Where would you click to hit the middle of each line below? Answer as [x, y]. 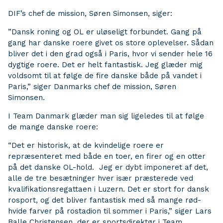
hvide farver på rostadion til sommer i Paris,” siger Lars [110, 211]
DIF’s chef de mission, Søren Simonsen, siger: [90, 13]
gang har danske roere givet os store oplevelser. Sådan [111, 43]
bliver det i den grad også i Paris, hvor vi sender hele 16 [110, 54]
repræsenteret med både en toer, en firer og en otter [107, 156]
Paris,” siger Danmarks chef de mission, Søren [92, 87]
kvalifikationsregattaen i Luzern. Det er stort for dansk [109, 189]
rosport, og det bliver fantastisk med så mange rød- [105, 200]
